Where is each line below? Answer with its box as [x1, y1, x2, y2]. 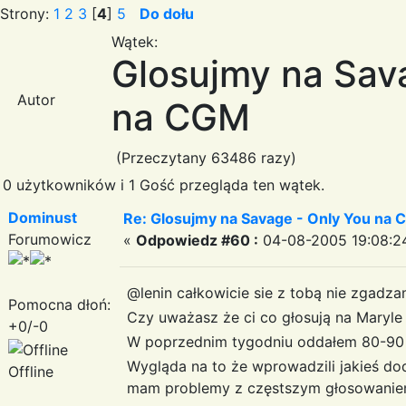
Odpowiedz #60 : [136, 230, 258, 249]
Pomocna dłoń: [8, 295, 111, 314]
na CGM [111, 94, 250, 140]
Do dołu [140, 4, 194, 23]
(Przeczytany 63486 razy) [111, 148, 296, 167]
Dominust [8, 208, 77, 227]
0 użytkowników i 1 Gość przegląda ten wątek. [3, 175, 324, 194]
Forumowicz [8, 229, 92, 248]
